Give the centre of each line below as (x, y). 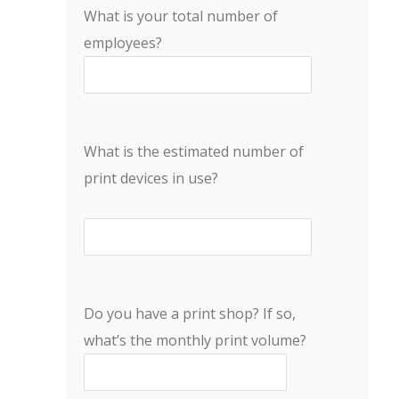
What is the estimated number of (194, 151)
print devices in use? (151, 178)
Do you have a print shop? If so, (190, 313)
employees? (123, 43)
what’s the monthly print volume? (195, 340)
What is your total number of (181, 16)
